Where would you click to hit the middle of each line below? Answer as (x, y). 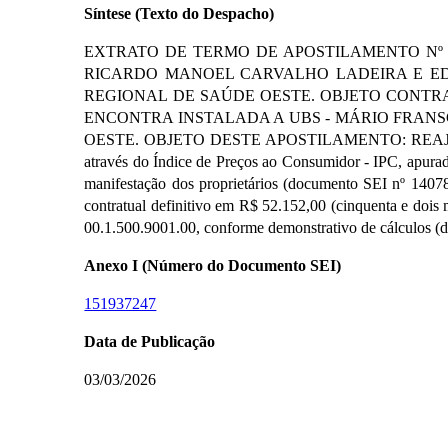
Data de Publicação (150, 341)
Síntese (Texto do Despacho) (179, 13)
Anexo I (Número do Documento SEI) (213, 265)
